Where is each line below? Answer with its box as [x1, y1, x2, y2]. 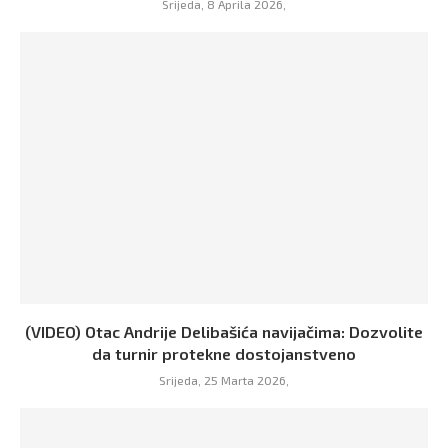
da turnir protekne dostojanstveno [92, 344, 356, 363]
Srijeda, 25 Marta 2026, [159, 373, 289, 387]
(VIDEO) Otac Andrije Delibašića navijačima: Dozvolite [25, 322, 423, 341]
